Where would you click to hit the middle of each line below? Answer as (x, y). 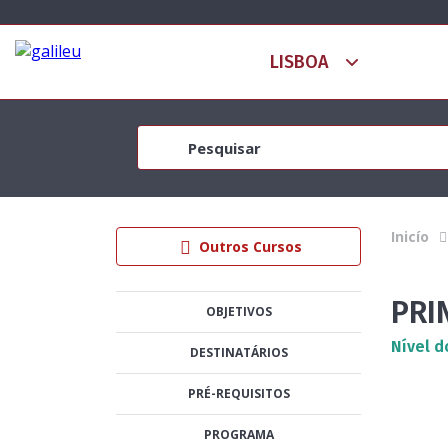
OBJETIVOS (238, 311)
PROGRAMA (238, 434)
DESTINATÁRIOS (238, 352)
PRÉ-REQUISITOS (238, 393)
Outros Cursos (250, 246)
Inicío (410, 236)
